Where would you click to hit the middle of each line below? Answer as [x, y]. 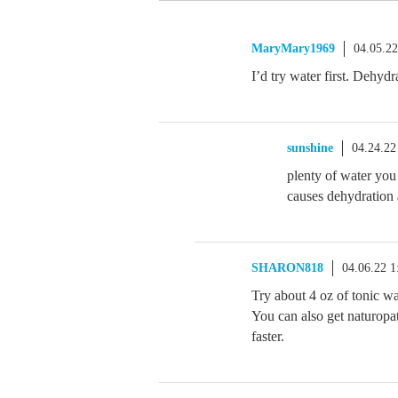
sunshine [310, 148]
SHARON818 [287, 268]
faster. [268, 336]
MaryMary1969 [293, 48]
